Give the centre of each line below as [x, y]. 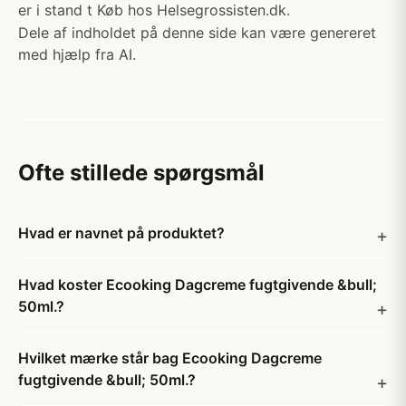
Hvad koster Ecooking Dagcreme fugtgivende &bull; [198, 285]
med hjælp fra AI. [77, 54]
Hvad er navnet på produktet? [121, 233]
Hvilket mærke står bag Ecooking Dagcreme [170, 358]
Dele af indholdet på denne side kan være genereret [197, 33]
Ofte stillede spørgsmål [141, 173]
